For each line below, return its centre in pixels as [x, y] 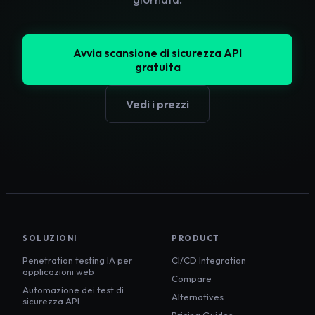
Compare [192, 279]
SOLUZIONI [50, 239]
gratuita [157, 67]
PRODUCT [196, 239]
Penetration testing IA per [77, 261]
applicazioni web [58, 272]
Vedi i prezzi [157, 104]
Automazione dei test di [73, 290]
